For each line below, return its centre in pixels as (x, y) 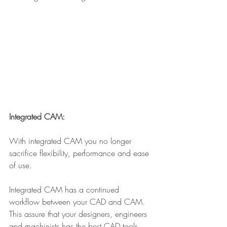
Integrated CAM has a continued (65, 190)
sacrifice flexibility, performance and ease (80, 153)
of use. (21, 165)
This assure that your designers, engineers (79, 214)
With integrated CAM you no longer (71, 141)
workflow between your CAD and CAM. (78, 202)
